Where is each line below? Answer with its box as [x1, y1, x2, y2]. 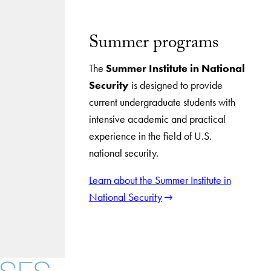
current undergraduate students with [88, 95, 235, 109]
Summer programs [88, 29, 218, 59]
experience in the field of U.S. [88, 129, 212, 143]
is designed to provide [128, 78, 223, 92]
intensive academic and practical [88, 112, 226, 126]
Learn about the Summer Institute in [88, 172, 231, 187]
